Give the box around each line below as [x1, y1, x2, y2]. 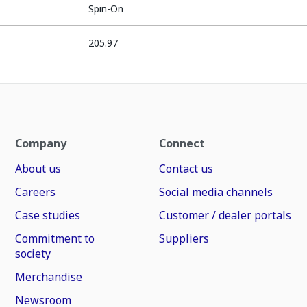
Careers [15, 184, 56, 199]
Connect [158, 136, 205, 151]
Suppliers [158, 231, 209, 246]
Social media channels [158, 184, 273, 199]
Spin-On [88, 2, 124, 15]
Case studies [15, 208, 81, 223]
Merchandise [15, 269, 83, 284]
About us [15, 161, 62, 176]
